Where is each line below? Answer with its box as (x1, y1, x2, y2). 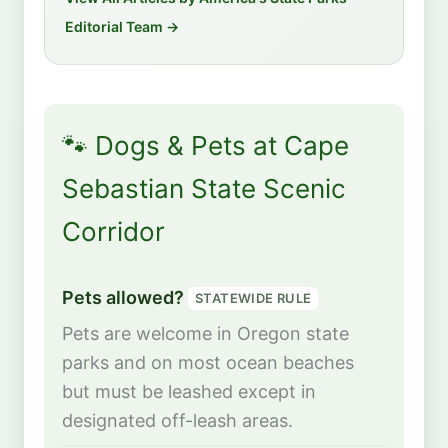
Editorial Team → (65, 17, 179, 35)
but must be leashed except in (62, 381, 316, 403)
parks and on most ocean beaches (62, 352, 354, 374)
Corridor (62, 216, 165, 248)
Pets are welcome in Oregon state (62, 323, 349, 345)
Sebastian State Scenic (62, 173, 346, 205)
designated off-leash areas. (62, 410, 293, 432)
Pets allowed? (62, 286, 188, 308)
